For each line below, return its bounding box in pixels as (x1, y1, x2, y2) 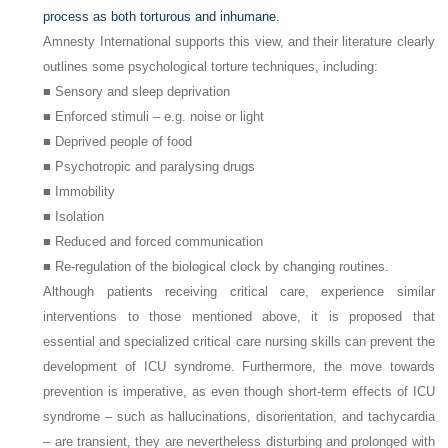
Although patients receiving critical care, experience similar (43, 284, 435, 300)
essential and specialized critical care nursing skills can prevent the (43, 334, 435, 350)
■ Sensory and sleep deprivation (43, 84, 231, 100)
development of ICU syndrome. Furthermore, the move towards (43, 359, 435, 375)
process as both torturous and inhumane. (43, 9, 281, 25)
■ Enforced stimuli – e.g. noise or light (43, 109, 265, 125)
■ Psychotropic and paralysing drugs (43, 159, 256, 175)
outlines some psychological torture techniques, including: (43, 59, 379, 75)
